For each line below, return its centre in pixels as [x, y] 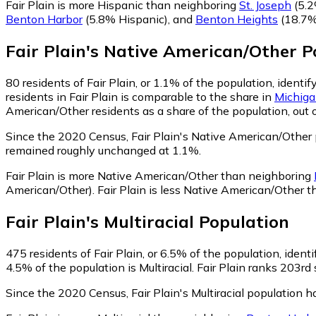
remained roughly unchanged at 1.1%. [103, 150]
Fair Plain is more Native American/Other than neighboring [160, 175]
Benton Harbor [44, 19]
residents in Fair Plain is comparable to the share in [140, 96]
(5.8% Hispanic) [125, 19]
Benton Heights [237, 19]
